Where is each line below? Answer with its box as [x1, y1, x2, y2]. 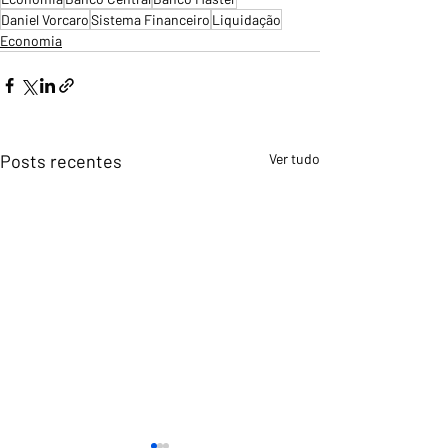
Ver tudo [269, 150, 320, 168]
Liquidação [212, 11, 281, 29]
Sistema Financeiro [91, 11, 210, 29]
